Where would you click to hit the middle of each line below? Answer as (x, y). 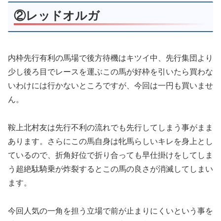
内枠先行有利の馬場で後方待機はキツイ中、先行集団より (110, 58)
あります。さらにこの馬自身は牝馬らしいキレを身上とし (110, 141)
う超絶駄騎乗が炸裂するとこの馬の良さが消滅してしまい (110, 169)
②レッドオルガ (57, 16)
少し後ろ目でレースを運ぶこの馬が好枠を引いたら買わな (110, 72)
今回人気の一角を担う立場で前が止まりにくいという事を (110, 211)
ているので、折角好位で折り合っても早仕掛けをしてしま (110, 155)
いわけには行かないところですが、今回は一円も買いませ (110, 85)
